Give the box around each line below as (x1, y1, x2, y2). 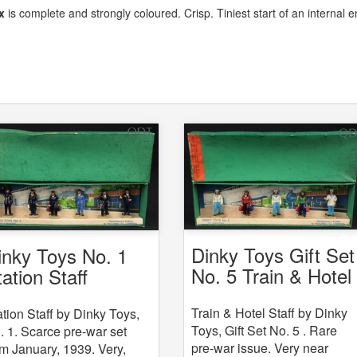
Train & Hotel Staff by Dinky (191, 304, 348, 323)
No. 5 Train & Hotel (191, 261, 352, 290)
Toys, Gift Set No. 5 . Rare (191, 321, 338, 340)
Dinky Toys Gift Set (191, 241, 355, 269)
